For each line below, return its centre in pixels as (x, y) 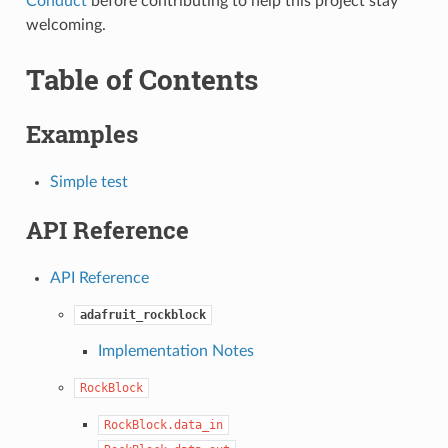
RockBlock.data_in (163, 424)
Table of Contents (141, 79)
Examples (81, 133)
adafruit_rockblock (142, 314)
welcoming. (65, 24)
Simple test (88, 181)
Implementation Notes (175, 350)
